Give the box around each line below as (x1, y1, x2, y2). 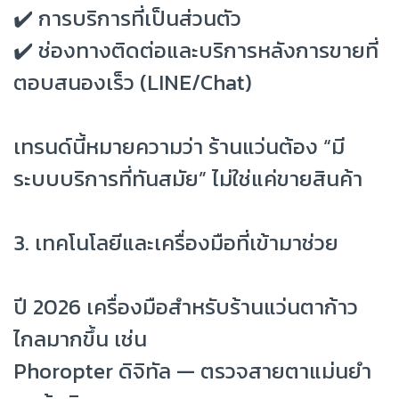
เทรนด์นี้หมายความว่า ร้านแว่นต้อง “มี (13, 130, 345, 162)
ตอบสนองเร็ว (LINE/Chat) (13, 66, 252, 98)
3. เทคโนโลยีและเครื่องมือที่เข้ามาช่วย (13, 226, 338, 258)
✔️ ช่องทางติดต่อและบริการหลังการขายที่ (13, 34, 379, 66)
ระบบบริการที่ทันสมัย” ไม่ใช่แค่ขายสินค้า (13, 162, 362, 194)
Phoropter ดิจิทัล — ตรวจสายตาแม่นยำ (13, 354, 371, 387)
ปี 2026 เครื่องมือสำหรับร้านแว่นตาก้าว (13, 290, 358, 322)
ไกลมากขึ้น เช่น (13, 322, 147, 354)
